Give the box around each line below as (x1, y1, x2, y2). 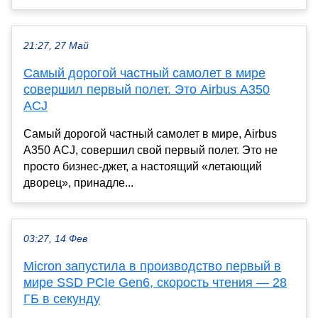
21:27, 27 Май (23, 40, 89, 51)
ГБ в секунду (23, 291, 100, 306)
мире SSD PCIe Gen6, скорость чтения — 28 (23, 275, 287, 290)
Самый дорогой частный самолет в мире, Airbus (23, 127, 277, 140)
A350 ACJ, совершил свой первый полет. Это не (23, 143, 278, 156)
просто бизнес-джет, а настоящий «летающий (23, 160, 262, 172)
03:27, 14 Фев (23, 233, 87, 244)
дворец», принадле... (23, 176, 133, 189)
